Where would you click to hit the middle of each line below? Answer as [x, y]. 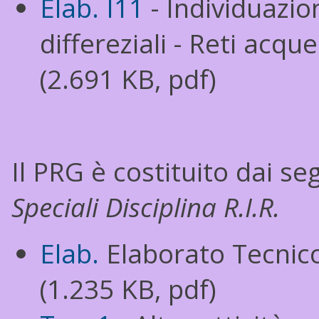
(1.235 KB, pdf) [128, 289]
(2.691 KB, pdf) [128, 79]
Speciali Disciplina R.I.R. [146, 207]
